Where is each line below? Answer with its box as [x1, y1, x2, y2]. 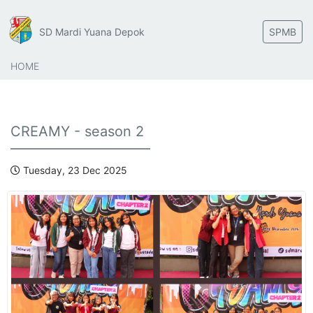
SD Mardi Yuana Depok [39, 25, 145, 38]
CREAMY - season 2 [10, 123, 144, 140]
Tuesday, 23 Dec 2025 [20, 164, 127, 176]
